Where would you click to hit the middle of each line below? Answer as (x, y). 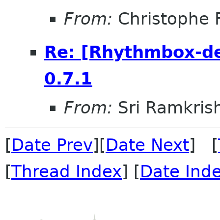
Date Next (147, 145)
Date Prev (52, 145)
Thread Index (67, 172)
